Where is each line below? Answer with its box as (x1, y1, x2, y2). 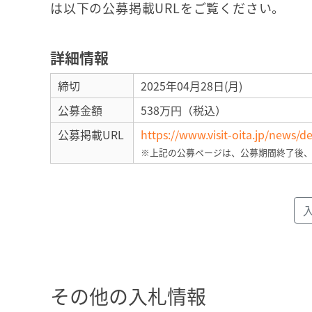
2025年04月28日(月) (141, 77, 242, 94)
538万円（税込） (141, 102, 226, 118)
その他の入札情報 (50, 282, 206, 311)
